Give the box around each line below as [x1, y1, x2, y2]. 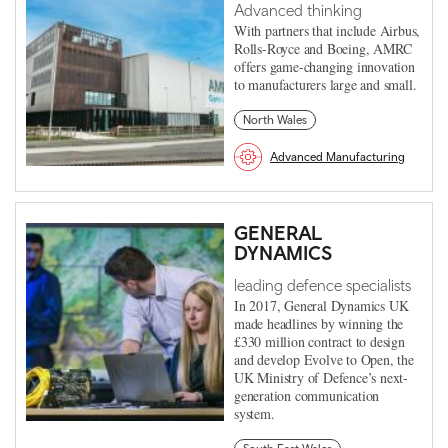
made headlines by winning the [234, 313, 404, 333]
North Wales [243, 112, 307, 127]
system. [234, 403, 275, 423]
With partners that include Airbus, [234, 20, 421, 40]
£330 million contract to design [234, 331, 405, 351]
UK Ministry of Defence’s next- [234, 367, 409, 387]
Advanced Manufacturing [270, 149, 405, 164]
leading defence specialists [234, 275, 411, 294]
